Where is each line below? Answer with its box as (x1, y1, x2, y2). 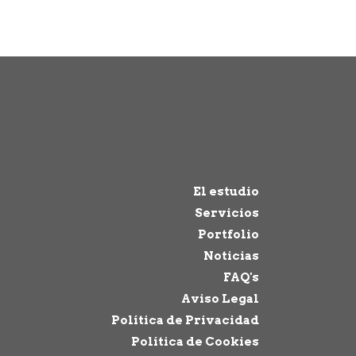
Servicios (194, 205, 259, 220)
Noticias (203, 248, 259, 263)
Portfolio (197, 226, 259, 242)
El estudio (192, 184, 259, 199)
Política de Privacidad (110, 312, 259, 327)
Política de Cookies (130, 334, 259, 349)
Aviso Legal (180, 291, 259, 306)
